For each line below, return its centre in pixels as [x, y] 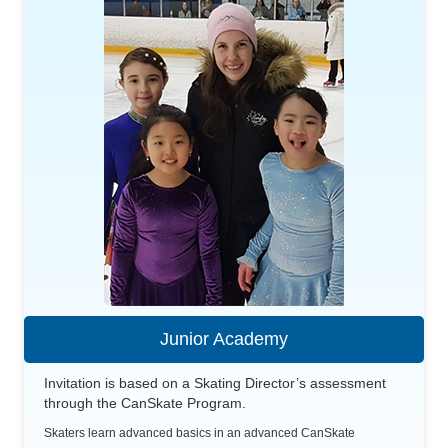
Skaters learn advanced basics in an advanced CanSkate [199, 432]
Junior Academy [224, 338]
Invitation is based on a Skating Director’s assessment [215, 382]
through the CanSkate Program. [145, 402]
